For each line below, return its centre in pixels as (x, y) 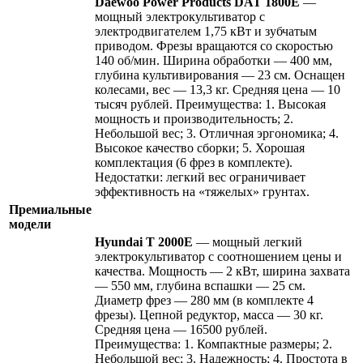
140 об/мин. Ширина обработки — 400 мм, (214, 61)
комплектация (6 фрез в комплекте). (194, 163)
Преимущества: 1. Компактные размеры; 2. (214, 344)
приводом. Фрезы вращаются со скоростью (214, 46)
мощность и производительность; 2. (194, 119)
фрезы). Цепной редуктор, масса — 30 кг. (209, 315)
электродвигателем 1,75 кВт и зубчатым (206, 32)
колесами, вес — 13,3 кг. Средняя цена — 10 (218, 90)
